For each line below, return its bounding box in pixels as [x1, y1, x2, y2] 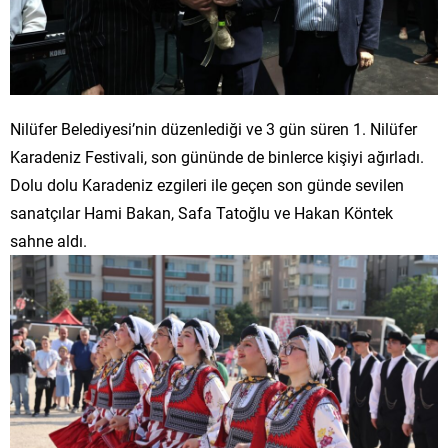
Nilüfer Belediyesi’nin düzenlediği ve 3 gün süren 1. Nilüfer [10, 117, 417, 139]
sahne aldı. [10, 229, 87, 251]
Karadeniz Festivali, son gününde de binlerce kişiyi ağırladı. [10, 145, 424, 167]
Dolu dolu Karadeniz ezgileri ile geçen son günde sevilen [10, 173, 404, 195]
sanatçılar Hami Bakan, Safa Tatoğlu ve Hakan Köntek [10, 201, 393, 223]
